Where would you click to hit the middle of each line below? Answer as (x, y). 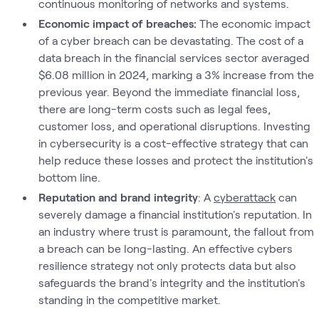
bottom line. (69, 177)
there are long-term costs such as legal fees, (154, 109)
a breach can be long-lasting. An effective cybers (165, 248)
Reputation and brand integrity (118, 197)
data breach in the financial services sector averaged (174, 57)
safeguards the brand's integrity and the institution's (172, 282)
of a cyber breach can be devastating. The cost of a (171, 40)
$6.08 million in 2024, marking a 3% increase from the (176, 74)
